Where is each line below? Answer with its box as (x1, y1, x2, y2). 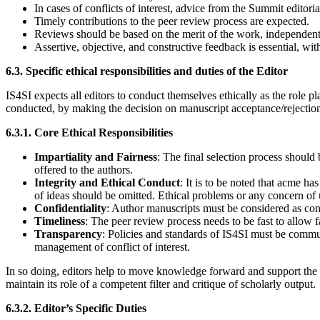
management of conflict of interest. (34, 241, 190, 254)
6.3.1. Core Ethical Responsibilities (6, 126, 173, 139)
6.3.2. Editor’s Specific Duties (6, 302, 146, 315)
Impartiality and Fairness (34, 151, 157, 164)
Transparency (34, 228, 102, 241)
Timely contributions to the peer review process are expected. (34, 15, 309, 28)
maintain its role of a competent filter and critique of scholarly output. (6, 278, 316, 291)
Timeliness (34, 215, 85, 228)
